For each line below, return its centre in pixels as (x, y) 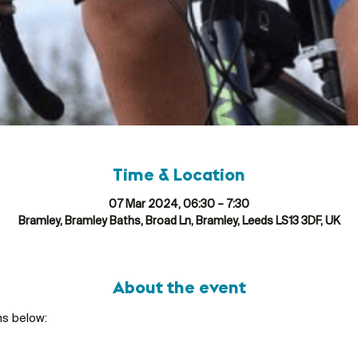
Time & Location (179, 176)
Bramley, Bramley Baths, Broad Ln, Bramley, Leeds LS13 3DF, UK (179, 221)
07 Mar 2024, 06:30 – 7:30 (179, 205)
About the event (179, 288)
